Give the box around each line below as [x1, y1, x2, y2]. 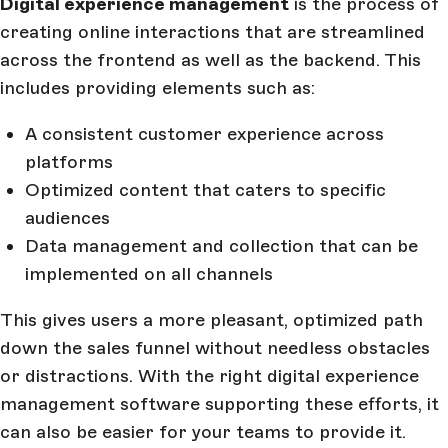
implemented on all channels [25, 262, 273, 285]
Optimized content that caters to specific [25, 178, 386, 201]
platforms [25, 150, 113, 173]
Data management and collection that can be [25, 234, 418, 257]
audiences [25, 206, 110, 229]
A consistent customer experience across [25, 122, 384, 145]
